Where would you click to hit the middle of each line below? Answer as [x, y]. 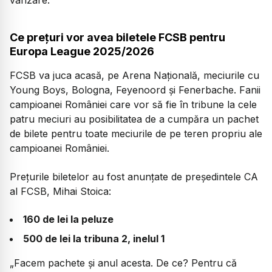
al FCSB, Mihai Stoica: [60, 191]
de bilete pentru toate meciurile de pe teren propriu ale [136, 134]
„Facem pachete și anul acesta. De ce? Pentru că [123, 263]
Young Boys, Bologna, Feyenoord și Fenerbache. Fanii [135, 90]
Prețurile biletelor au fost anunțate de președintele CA [134, 176]
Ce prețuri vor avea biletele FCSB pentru [117, 38]
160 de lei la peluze [68, 219]
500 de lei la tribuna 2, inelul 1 [94, 239]
